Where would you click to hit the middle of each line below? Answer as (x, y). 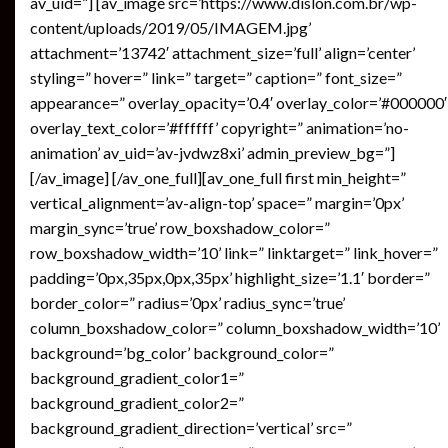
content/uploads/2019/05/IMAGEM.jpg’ (170, 27)
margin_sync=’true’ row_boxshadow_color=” (180, 227)
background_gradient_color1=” (137, 377)
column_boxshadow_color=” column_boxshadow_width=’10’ (235, 327)
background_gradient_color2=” (137, 402)
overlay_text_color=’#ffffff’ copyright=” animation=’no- (219, 127)
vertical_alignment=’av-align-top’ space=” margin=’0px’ (217, 202)
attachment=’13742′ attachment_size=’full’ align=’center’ (222, 52)
